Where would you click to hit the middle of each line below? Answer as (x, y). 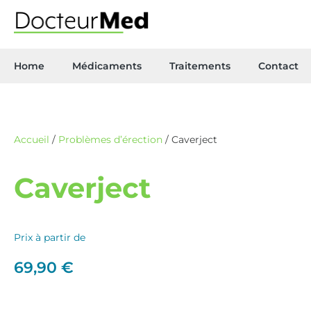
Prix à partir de (50, 237)
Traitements (200, 66)
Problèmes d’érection (110, 140)
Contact (278, 66)
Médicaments (107, 66)
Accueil (32, 140)
